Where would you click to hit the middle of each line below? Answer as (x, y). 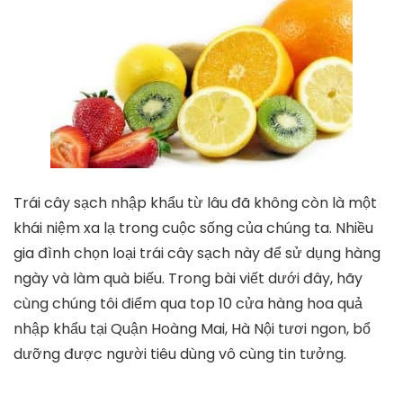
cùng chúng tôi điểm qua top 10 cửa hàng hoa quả (188, 304)
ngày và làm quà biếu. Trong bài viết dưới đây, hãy (188, 279)
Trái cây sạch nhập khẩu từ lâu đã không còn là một (195, 203)
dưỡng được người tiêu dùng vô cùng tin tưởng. (180, 354)
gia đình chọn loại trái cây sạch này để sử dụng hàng (197, 254)
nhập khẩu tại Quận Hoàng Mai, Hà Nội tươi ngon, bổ (192, 329)
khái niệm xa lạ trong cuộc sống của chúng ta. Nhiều (193, 228)
